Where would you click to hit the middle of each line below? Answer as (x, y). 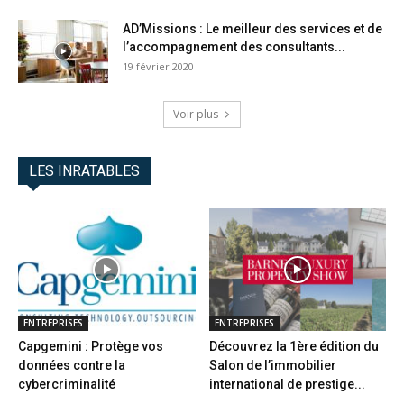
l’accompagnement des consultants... (234, 47)
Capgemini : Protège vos (91, 346)
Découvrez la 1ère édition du (294, 346)
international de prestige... (287, 384)
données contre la (72, 365)
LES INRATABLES (84, 171)
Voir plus (196, 115)
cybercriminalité (67, 384)
